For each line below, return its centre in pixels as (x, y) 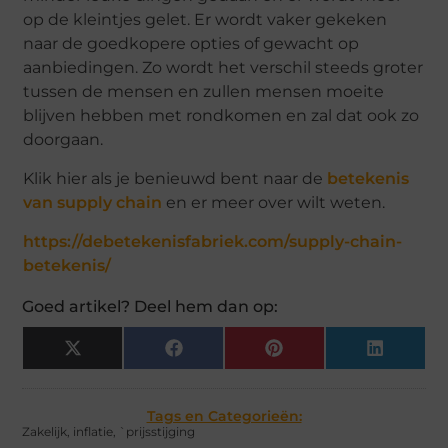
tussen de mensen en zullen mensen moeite (204, 92)
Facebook (217, 354)
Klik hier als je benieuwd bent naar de (175, 178)
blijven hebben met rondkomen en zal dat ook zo (221, 116)
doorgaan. (63, 140)
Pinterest (315, 354)
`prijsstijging (157, 432)
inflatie (93, 432)
